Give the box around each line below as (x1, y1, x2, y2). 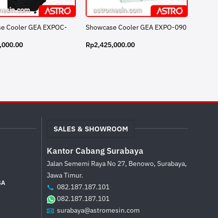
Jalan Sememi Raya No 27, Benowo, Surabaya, (46, 159, 187, 168)
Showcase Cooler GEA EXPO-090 (86, 23, 187, 32)
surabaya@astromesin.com (56, 205, 140, 215)
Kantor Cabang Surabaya (46, 145, 144, 157)
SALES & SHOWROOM (53, 124, 128, 134)
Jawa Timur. (46, 170, 83, 180)
